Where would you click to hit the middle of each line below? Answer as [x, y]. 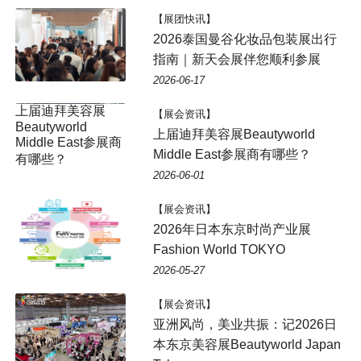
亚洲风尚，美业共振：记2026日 [245, 324]
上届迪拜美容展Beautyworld [234, 134]
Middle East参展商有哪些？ [232, 154]
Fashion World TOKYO [219, 249]
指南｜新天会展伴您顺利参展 [237, 59]
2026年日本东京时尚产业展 [232, 229]
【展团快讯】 [184, 19]
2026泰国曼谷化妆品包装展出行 [245, 39]
